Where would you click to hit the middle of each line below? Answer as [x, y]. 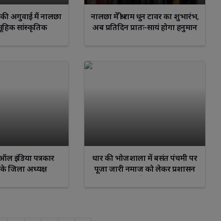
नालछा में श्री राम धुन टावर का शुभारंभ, [145, 17]
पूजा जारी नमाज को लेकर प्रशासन [145, 168]
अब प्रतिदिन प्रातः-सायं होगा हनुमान [145, 27]
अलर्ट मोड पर [145, 179]
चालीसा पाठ [145, 38]
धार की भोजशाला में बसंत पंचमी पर [145, 158]
